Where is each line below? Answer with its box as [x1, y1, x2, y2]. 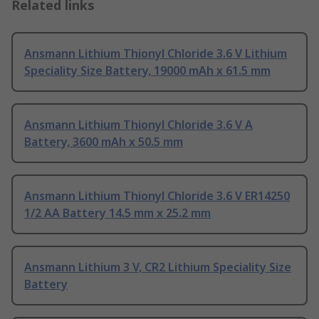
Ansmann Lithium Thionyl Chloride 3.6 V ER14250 [24, 188, 290, 204]
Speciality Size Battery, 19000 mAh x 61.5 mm [24, 63, 271, 79]
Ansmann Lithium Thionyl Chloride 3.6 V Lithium [24, 46, 287, 62]
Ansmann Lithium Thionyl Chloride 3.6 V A [24, 117, 253, 133]
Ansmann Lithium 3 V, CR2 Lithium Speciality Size [24, 259, 291, 276]
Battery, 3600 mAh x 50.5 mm [24, 134, 183, 150]
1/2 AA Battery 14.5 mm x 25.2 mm [24, 205, 211, 221]
